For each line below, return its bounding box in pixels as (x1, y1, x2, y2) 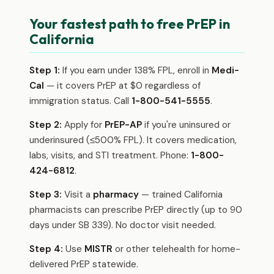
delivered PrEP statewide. (29, 258, 138, 270)
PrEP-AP (105, 119, 142, 131)
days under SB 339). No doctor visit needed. (29, 219, 216, 231)
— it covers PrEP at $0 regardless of (44, 80, 201, 92)
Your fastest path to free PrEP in (29, 15, 230, 32)
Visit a (62, 188, 93, 201)
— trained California (139, 188, 223, 201)
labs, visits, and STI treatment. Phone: (29, 149, 191, 161)
